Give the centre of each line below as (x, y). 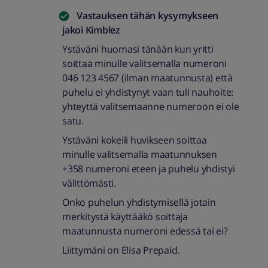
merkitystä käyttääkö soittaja (125, 217)
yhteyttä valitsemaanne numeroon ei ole (151, 106)
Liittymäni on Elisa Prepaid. (121, 250)
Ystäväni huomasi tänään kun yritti (138, 49)
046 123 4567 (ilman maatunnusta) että (147, 78)
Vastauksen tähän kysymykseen (147, 16)
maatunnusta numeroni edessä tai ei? (145, 231)
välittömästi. (89, 183)
